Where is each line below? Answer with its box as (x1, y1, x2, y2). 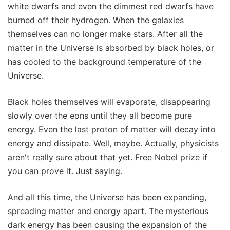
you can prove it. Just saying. (8, 166, 122, 177)
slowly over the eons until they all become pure (8, 110, 192, 121)
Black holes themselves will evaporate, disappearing (8, 97, 210, 107)
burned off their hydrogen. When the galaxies (8, 15, 184, 26)
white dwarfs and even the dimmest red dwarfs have (8, 1, 214, 12)
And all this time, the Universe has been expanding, (8, 192, 206, 203)
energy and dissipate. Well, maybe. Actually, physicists (8, 138, 219, 149)
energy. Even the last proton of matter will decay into (8, 124, 216, 135)
